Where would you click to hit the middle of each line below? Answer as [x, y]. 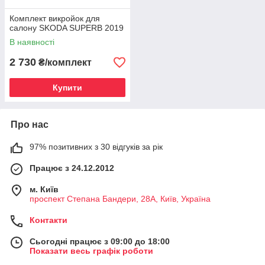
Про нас [30, 125]
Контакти [49, 220]
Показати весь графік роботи [91, 251]
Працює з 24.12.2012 [72, 168]
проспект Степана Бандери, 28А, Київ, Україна [120, 199]
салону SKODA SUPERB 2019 [67, 28]
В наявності [32, 42]
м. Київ [44, 189]
